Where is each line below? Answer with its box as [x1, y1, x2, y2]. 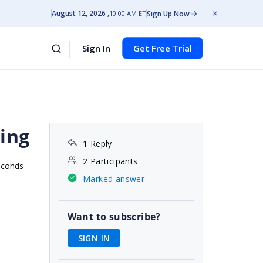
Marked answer [82, 173, 145, 184]
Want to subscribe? [67, 210, 161, 223]
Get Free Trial [133, 42, 192, 54]
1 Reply [82, 138, 112, 149]
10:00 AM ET [109, 9, 146, 18]
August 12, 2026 [52, 8, 106, 18]
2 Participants [82, 156, 138, 167]
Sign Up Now [147, 8, 190, 19]
